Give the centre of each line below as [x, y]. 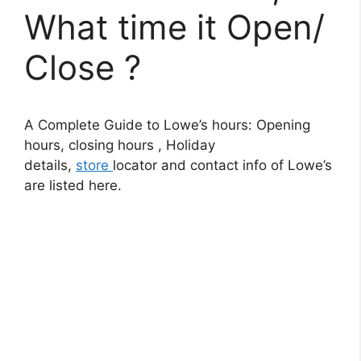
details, [50, 165]
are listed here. [73, 185]
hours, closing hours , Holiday [120, 145]
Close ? [83, 67]
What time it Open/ [174, 27]
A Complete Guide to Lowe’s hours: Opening [167, 125]
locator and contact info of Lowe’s [222, 165]
